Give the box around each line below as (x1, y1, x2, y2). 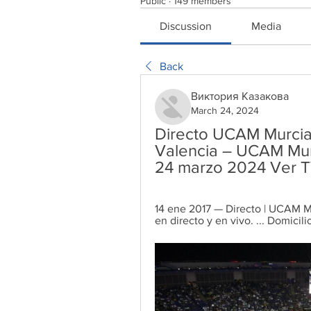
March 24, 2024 (191, 105, 259, 116)
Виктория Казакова (191, 90, 289, 102)
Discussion (160, 20, 212, 32)
